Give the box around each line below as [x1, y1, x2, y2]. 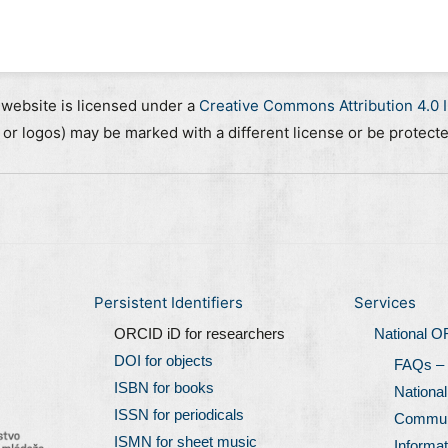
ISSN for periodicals [114, 406, 244, 423]
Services [354, 293, 416, 313]
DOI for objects [114, 352, 213, 369]
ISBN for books [114, 379, 214, 396]
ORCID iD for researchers [114, 325, 285, 342]
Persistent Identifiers [94, 293, 243, 313]
